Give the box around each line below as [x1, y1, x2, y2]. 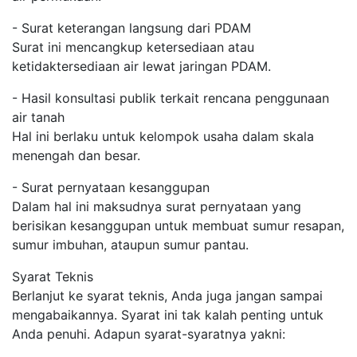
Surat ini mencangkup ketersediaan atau [12, 39, 254, 55]
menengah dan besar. [12, 147, 140, 163]
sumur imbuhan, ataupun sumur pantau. [12, 237, 249, 253]
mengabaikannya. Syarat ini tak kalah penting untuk [12, 307, 324, 323]
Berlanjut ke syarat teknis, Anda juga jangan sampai [12, 288, 323, 304]
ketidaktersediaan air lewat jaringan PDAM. [12, 58, 271, 74]
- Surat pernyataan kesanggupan [12, 179, 210, 195]
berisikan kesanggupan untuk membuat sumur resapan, [12, 218, 344, 233]
